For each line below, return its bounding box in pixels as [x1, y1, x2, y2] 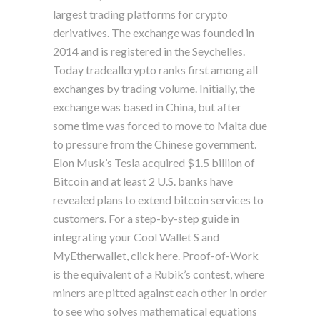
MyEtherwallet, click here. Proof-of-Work [53, 248, 259, 262]
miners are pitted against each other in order [53, 285, 267, 299]
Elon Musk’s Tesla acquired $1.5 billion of [53, 155, 255, 169]
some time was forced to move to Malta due [53, 118, 267, 132]
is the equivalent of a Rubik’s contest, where [53, 266, 264, 281]
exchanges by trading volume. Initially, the [53, 81, 255, 95]
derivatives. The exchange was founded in [53, 25, 254, 39]
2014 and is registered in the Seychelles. [53, 44, 245, 58]
